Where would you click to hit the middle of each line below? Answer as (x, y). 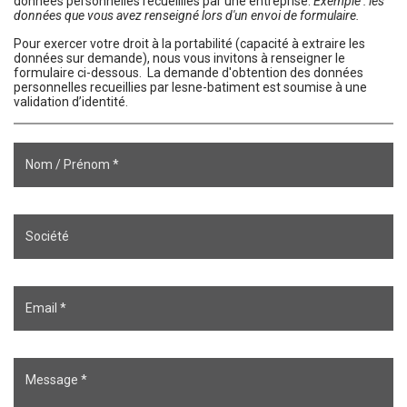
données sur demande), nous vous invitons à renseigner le (179, 58)
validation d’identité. (71, 101)
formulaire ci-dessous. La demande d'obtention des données (189, 72)
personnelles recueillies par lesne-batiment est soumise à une (190, 87)
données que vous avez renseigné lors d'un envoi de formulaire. (187, 15)
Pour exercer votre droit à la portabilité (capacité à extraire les (189, 43)
